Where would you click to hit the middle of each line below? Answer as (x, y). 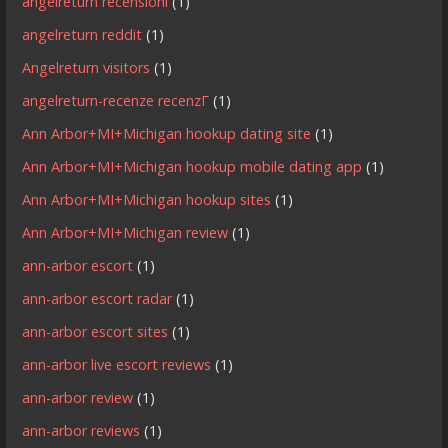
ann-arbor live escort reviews (117, 365)
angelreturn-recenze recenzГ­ (116, 101)
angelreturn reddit (82, 35)
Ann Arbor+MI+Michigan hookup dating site (167, 134)
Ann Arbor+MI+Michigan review (125, 233)
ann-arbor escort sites (95, 332)
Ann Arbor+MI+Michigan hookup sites (147, 200)
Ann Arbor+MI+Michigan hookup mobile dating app (192, 167)
